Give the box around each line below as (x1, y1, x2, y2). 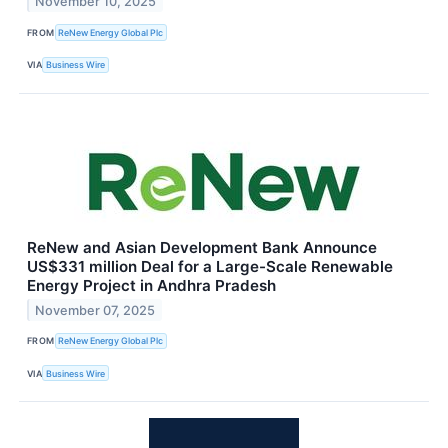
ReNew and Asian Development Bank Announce (27, 237, 377, 257)
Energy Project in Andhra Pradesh (27, 275, 276, 295)
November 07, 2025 (35, 302, 156, 318)
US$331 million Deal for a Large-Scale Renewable (27, 256, 393, 276)
